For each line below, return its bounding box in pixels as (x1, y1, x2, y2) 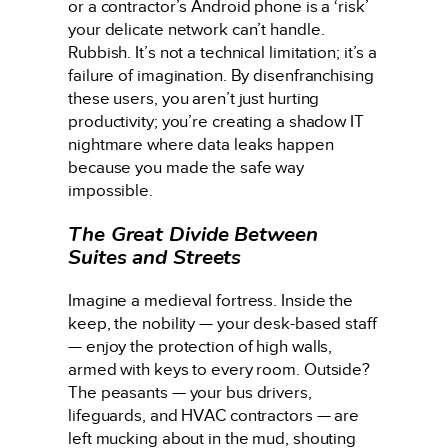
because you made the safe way (68, 158, 305, 178)
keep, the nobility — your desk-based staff (68, 314, 377, 334)
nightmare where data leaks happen (68, 135, 334, 155)
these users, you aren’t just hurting (68, 89, 320, 109)
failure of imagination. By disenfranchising (68, 66, 374, 86)
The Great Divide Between (68, 219, 318, 248)
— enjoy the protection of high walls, (68, 337, 333, 357)
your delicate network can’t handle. (68, 20, 325, 40)
